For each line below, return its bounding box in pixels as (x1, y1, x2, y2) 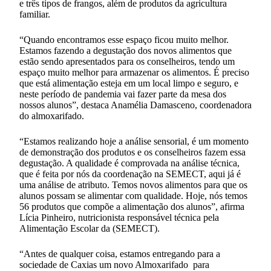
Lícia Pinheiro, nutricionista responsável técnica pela (19, 212, 219, 223)
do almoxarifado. (19, 110, 84, 121)
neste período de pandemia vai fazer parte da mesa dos (19, 88, 226, 99)
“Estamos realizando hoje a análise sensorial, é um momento (19, 135, 249, 146)
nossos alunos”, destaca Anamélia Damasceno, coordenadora (19, 99, 252, 110)
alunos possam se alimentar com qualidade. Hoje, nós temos (19, 190, 247, 201)
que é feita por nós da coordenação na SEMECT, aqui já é (19, 168, 241, 179)
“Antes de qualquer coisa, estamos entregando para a (19, 248, 220, 259)
